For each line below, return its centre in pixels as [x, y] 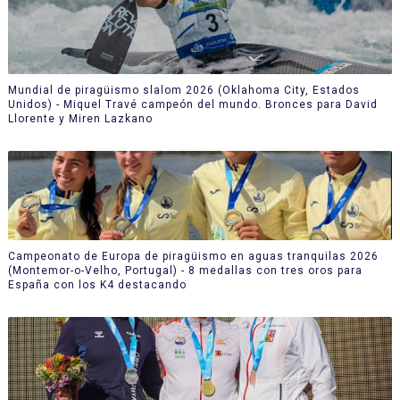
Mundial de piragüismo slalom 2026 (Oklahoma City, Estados [183, 90]
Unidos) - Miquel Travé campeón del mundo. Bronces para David [192, 104]
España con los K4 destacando [97, 284]
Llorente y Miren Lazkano [80, 118]
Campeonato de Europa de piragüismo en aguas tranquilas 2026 [193, 256]
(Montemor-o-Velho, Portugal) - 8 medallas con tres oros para [185, 270]
